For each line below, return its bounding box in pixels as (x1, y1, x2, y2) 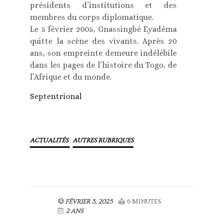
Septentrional (30, 92, 82, 102)
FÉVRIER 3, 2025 (65, 198, 113, 206)
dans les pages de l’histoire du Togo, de (30, 60, 177, 70)
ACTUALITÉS (30, 137, 70, 144)
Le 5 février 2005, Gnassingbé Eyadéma (30, 24, 177, 34)
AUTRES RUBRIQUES (73, 137, 134, 144)
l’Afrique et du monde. (30, 72, 112, 82)
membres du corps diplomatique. (30, 12, 154, 22)
